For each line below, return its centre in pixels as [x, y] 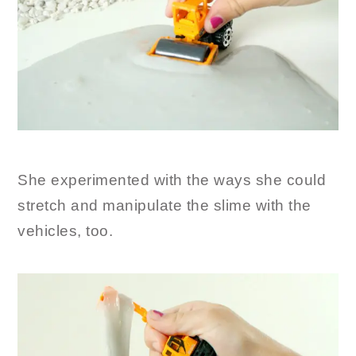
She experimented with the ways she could [172, 180]
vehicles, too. [66, 230]
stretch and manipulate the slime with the [164, 205]
